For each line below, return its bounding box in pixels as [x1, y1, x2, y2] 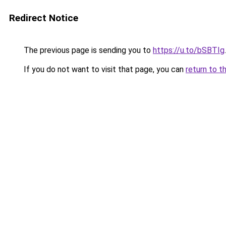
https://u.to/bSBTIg [153, 45, 224, 55]
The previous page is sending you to [22, 45, 153, 55]
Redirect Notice [9, 12, 78, 24]
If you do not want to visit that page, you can [22, 65, 186, 74]
